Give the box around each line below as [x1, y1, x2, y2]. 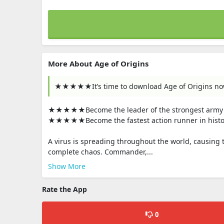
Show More [48, 161, 85, 171]
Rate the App [42, 184, 87, 194]
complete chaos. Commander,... [48, 147, 153, 156]
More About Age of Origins [48, 58, 148, 68]
